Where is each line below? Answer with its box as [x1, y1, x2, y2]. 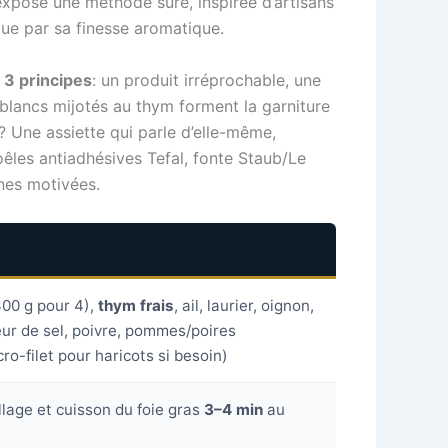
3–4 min [204, 399, 264, 419]
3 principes [4, 69, 92, 90]
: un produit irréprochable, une [92, 69, 321, 90]
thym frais [98, 295, 175, 315]
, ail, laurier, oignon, [174, 295, 315, 315]
